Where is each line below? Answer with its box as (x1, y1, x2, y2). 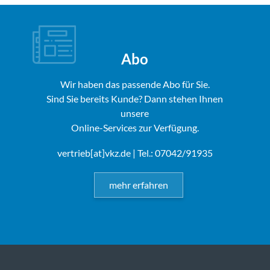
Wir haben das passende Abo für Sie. (60, 78, 210, 90)
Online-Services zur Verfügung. (71, 121, 199, 133)
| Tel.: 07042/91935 (130, 146, 213, 159)
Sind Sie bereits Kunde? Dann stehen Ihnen (46, 92, 224, 104)
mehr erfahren (108, 178, 168, 190)
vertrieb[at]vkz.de (57, 146, 131, 159)
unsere (121, 107, 149, 119)
